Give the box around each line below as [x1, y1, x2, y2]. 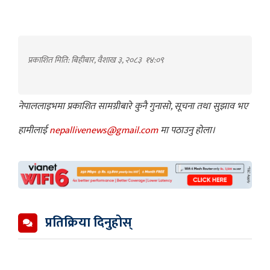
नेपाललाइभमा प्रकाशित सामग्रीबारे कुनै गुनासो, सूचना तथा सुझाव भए [18, 98, 248, 115]
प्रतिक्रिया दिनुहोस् [45, 211, 132, 234]
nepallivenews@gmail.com [49, 122, 160, 139]
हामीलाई [18, 122, 49, 139]
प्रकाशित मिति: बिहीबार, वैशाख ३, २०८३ [28, 52, 143, 67]
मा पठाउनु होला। [160, 122, 215, 139]
